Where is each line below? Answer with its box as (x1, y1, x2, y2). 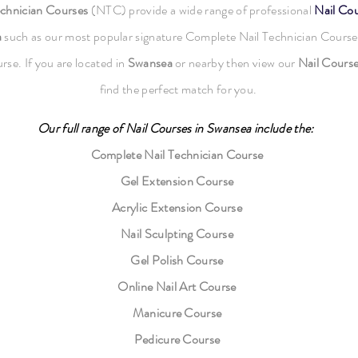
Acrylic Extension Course (112, 198, 242, 217)
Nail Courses (125, 119, 192, 137)
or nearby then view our (172, 54, 298, 72)
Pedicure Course (133, 330, 221, 348)
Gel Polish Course (130, 251, 224, 269)
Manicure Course (132, 304, 222, 322)
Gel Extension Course (120, 172, 234, 190)
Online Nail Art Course (117, 277, 237, 296)
